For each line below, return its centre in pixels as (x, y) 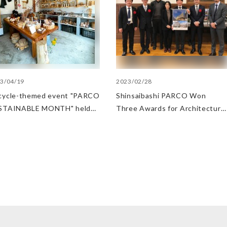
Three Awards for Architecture (171, 108)
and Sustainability (147, 121)
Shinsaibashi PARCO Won (161, 96)
